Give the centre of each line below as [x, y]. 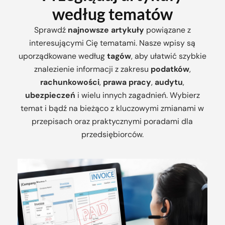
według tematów [112, 14]
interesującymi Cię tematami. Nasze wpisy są [113, 43]
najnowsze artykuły [106, 30]
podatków [170, 69]
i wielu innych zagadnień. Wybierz [137, 95]
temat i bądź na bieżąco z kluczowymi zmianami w [113, 108]
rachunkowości [70, 82]
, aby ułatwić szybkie [168, 56]
